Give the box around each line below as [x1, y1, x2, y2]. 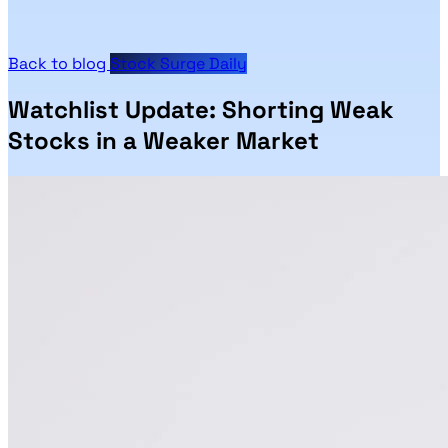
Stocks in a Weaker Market [8, 124, 319, 156]
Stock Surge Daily [110, 53, 247, 75]
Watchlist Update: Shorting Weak [8, 93, 394, 125]
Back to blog [8, 53, 110, 75]
